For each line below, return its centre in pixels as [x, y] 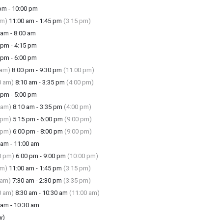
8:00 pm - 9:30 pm [37, 70]
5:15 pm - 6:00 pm [38, 119]
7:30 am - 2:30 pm [37, 180]
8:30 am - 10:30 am [41, 193]
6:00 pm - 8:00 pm [38, 131]
